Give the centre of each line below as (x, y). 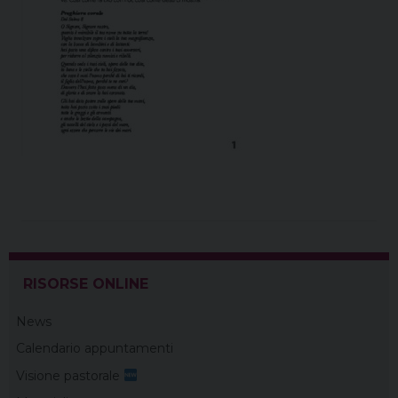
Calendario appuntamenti (95, 349)
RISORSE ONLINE (86, 284)
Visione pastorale (70, 376)
